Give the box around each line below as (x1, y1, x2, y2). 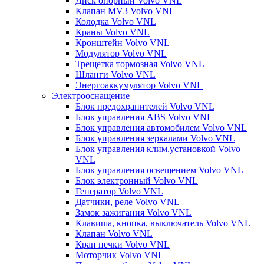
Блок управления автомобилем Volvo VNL (75, 122, 247, 133)
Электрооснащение (52, 90, 130, 101)
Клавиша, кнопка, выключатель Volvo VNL (75, 217, 250, 228)
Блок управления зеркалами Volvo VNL (75, 133, 235, 143)
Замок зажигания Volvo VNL (75, 207, 192, 217)
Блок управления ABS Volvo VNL (75, 111, 213, 122)
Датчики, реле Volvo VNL (75, 196, 180, 207)
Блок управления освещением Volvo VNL (75, 164, 243, 175)
